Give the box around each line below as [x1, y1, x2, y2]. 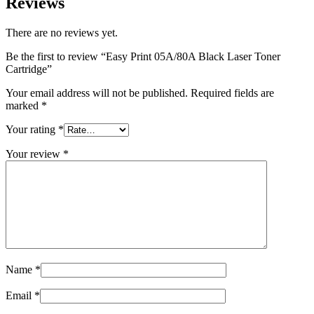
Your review [6, 147, 63, 160]
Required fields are [191, 86, 274, 99]
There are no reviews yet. [6, 26, 118, 39]
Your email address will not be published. [6, 86, 188, 99]
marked [6, 99, 41, 111]
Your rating [6, 123, 58, 135]
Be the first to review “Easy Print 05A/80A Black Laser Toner [6, 50, 280, 62]
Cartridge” [6, 62, 52, 75]
